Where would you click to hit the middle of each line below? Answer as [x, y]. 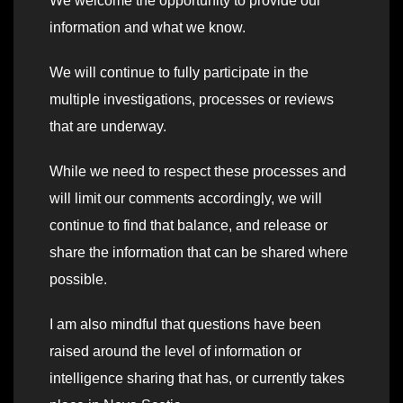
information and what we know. [148, 27]
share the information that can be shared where [199, 252]
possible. [78, 279]
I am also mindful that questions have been [185, 324]
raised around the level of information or [175, 351]
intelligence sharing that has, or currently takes [197, 378]
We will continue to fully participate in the [179, 72]
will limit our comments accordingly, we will [186, 198]
